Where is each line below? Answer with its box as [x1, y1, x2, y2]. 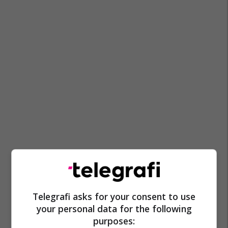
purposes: [93, 214, 135, 227]
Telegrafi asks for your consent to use [33, 190, 195, 203]
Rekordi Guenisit [95, 167, 146, 176]
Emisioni [56, 167, 82, 176]
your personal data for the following [36, 202, 192, 215]
